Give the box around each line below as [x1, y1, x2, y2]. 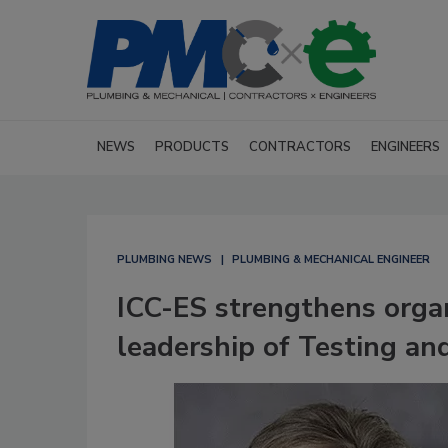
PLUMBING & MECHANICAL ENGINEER [232, 252, 430, 267]
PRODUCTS [155, 138, 229, 156]
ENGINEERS [371, 138, 440, 156]
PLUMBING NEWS [117, 252, 212, 267]
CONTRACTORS [249, 138, 351, 156]
